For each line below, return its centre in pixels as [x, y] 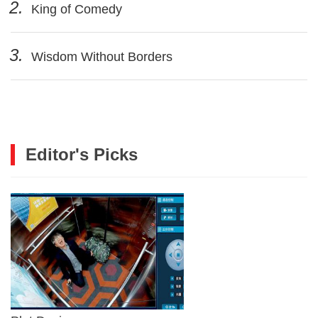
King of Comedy [75, 9]
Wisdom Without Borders [100, 56]
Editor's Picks [82, 154]
